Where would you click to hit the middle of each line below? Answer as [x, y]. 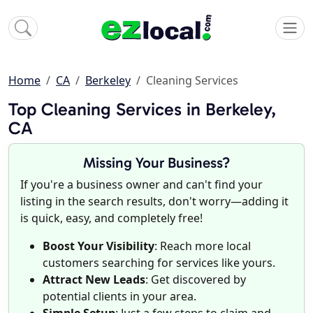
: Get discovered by [196, 280]
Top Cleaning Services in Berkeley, [142, 110]
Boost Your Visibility [99, 246]
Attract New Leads [94, 280]
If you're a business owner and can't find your [141, 185]
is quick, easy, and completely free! [111, 218]
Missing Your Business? [156, 163]
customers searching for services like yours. [159, 263]
